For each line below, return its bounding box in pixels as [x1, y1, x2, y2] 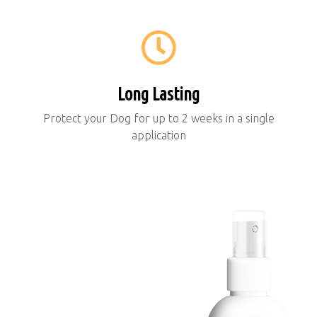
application [131, 129, 186, 142]
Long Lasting [117, 84, 200, 105]
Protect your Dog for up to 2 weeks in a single [42, 112, 275, 125]
